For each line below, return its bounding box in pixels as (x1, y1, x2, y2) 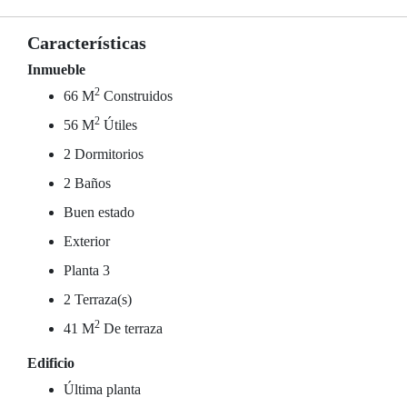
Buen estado (64, 204, 134, 220)
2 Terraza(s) (64, 292, 132, 307)
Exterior (64, 233, 110, 249)
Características (27, 33, 146, 53)
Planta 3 (64, 263, 110, 278)
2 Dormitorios (64, 146, 144, 162)
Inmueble (27, 62, 85, 77)
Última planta (64, 382, 141, 397)
